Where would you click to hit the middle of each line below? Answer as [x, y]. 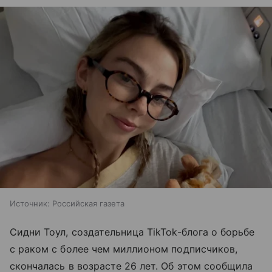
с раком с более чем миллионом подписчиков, [124, 249]
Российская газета [88, 204]
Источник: [30, 204]
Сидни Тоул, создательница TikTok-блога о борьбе [132, 232]
